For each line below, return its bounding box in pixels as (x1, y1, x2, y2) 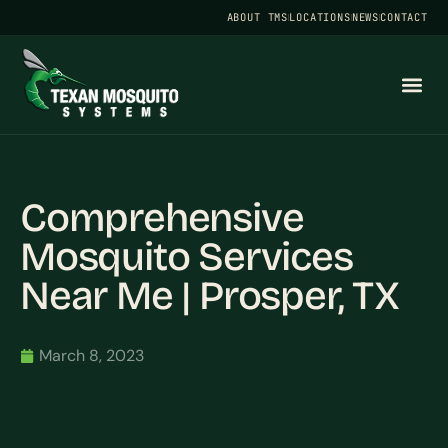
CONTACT (380, 10, 428, 24)
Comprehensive (20, 194, 304, 242)
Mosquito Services (20, 233, 353, 281)
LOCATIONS (289, 10, 351, 24)
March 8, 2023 (39, 345, 144, 366)
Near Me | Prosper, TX (20, 272, 399, 320)
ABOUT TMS (226, 10, 289, 24)
